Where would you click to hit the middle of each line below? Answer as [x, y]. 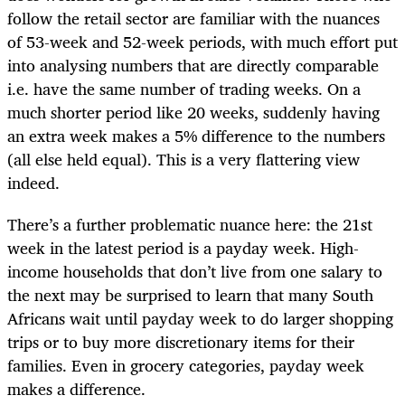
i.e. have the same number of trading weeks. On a [184, 88]
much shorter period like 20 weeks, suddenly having [193, 112]
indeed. [33, 182]
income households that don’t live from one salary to [195, 271]
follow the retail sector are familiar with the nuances [193, 18]
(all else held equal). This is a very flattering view [184, 159]
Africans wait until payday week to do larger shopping [200, 318]
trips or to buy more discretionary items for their [181, 341]
